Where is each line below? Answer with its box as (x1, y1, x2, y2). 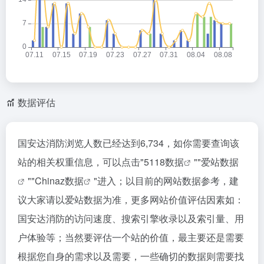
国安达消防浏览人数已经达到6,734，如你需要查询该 (18, 136, 239, 150)
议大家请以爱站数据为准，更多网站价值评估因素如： (18, 193, 244, 206)
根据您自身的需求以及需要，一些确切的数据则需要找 (18, 249, 244, 263)
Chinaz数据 (35, 174, 84, 187)
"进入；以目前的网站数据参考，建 (94, 174, 239, 187)
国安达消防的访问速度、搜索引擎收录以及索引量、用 (18, 212, 244, 225)
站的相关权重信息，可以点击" (18, 155, 144, 169)
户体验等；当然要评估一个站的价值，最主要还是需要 (18, 230, 244, 244)
